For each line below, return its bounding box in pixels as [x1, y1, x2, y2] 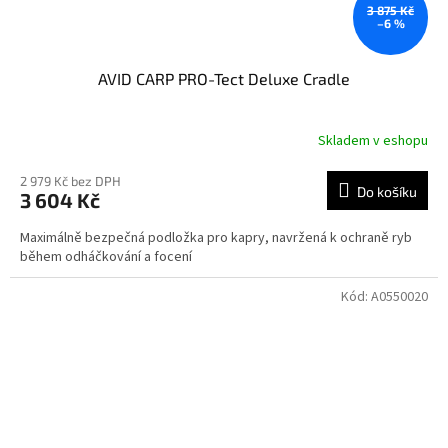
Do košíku [357, 182, 417, 200]
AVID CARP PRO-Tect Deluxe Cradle [98, 68, 350, 88]
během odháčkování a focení [20, 246, 192, 267]
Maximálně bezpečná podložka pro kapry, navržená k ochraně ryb [20, 227, 412, 248]
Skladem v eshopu [318, 131, 428, 152]
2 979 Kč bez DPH [20, 172, 121, 189]
